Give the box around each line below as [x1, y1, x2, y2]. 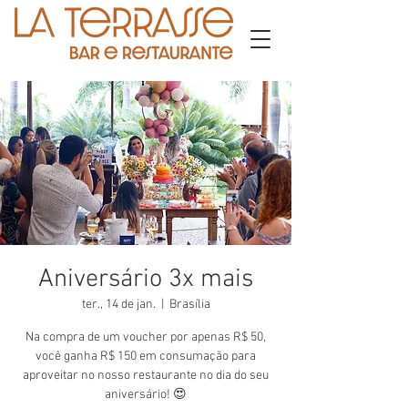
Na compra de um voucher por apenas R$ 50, [25, 330, 266, 345]
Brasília [168, 297, 210, 312]
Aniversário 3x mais [38, 264, 253, 295]
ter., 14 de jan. [81, 297, 156, 312]
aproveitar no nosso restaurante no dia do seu [23, 368, 269, 383]
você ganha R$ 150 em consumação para [36, 349, 256, 364]
